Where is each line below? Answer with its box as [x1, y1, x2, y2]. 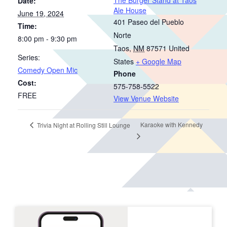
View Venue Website [113, 93, 179, 103]
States [113, 56, 134, 66]
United [169, 43, 190, 53]
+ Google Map [136, 56, 181, 66]
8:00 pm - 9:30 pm [18, 33, 77, 44]
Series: [18, 52, 40, 62]
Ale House [113, 5, 146, 15]
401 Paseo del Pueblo [113, 16, 184, 27]
